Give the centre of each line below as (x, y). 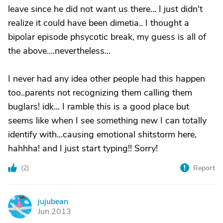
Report (204, 168)
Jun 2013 (55, 212)
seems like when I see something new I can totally (107, 120)
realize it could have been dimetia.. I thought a (99, 23)
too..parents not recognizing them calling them (100, 93)
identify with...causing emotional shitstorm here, (102, 134)
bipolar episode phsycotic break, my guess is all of (107, 37)
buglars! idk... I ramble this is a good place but (99, 107)
